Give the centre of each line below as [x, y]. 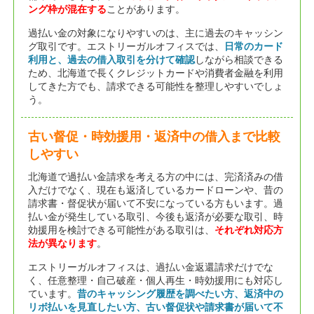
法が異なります [62, 243]
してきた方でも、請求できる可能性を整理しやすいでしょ [155, 86]
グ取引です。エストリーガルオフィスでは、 [126, 46]
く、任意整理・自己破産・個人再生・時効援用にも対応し [155, 280]
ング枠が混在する [67, 9]
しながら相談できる [239, 59]
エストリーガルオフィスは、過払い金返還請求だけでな [150, 267]
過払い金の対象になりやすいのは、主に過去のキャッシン [155, 33]
